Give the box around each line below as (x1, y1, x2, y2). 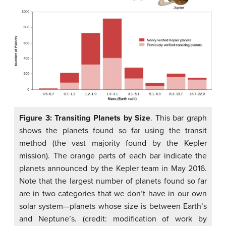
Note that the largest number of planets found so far (19, 176, 207, 187)
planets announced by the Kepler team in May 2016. (19, 163, 207, 174)
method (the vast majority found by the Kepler (19, 138, 207, 149)
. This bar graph (150, 113, 207, 124)
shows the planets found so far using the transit (19, 126, 207, 136)
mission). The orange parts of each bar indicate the (19, 151, 207, 161)
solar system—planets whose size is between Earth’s (19, 201, 207, 212)
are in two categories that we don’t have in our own (19, 189, 207, 199)
